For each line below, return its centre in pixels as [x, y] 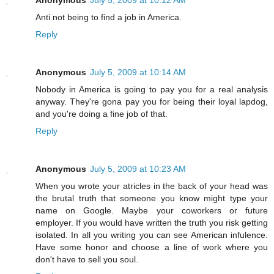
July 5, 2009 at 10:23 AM [138, 168]
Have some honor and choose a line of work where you [152, 247]
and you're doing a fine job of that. [102, 113]
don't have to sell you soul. [87, 259]
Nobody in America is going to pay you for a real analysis [152, 89]
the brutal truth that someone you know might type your [152, 198]
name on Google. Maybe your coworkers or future [152, 210]
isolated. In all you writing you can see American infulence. [152, 235]
